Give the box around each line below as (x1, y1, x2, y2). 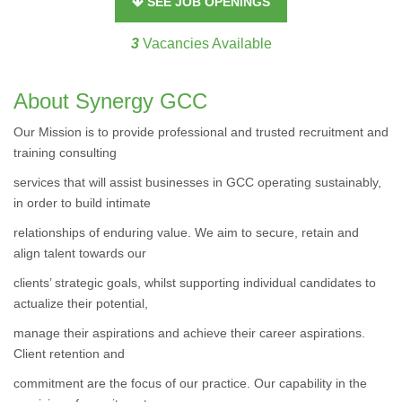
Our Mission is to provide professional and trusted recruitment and (13, 125, 389, 139)
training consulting (13, 145, 117, 160)
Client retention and (13, 346, 125, 361)
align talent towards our (13, 246, 146, 260)
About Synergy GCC (13, 89, 207, 113)
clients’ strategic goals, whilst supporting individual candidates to (13, 275, 376, 290)
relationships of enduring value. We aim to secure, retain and (13, 225, 359, 240)
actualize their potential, (13, 296, 148, 310)
